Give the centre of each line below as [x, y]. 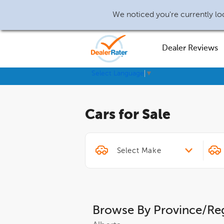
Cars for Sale [128, 115]
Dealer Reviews [190, 48]
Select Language [118, 74]
